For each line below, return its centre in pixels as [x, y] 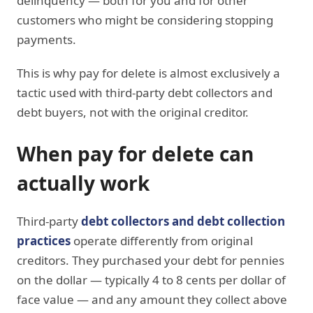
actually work [83, 183]
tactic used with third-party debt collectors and [145, 92]
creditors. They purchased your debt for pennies [151, 260]
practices [44, 240]
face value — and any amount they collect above [152, 299]
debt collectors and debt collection [183, 221]
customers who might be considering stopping [145, 20]
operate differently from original [162, 240]
